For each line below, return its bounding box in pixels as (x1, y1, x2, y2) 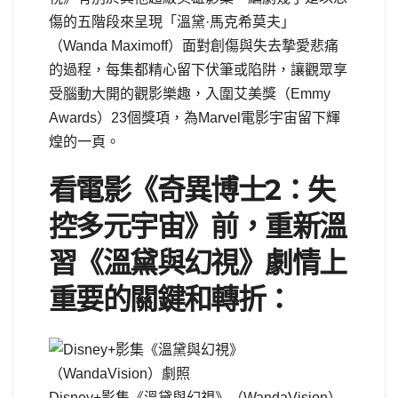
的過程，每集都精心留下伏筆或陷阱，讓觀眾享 (49, 62, 347, 78)
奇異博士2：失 (156, 172, 335, 208)
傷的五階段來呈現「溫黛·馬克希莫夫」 (49, 14, 295, 30)
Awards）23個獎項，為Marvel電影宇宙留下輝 (49, 110, 340, 126)
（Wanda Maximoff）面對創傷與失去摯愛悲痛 (49, 38, 338, 54)
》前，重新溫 (184, 209, 346, 244)
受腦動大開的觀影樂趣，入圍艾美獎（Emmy (49, 86, 330, 102)
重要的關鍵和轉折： (49, 282, 292, 317)
